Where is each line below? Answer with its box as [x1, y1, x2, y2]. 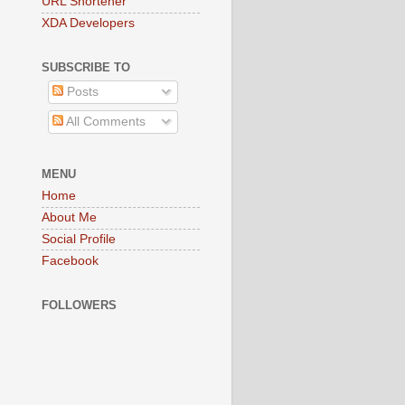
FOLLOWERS [42, 298, 117, 312]
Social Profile [42, 231, 116, 246]
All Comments [62, 114, 146, 128]
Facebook [42, 253, 99, 268]
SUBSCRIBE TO [42, 61, 130, 75]
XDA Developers [42, 15, 135, 30]
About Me [42, 211, 97, 225]
